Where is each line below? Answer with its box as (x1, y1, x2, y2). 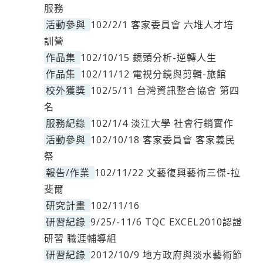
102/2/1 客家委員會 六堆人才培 (90, 18, 234, 31)
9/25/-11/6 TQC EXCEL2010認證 (90, 215, 242, 228)
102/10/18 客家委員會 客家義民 (90, 133, 235, 146)
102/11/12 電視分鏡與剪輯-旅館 (80, 68, 227, 80)
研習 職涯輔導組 (44, 232, 117, 245)
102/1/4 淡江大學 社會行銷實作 (90, 117, 234, 130)
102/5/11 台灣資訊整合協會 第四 (90, 84, 240, 97)
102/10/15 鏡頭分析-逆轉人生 (80, 51, 217, 64)
